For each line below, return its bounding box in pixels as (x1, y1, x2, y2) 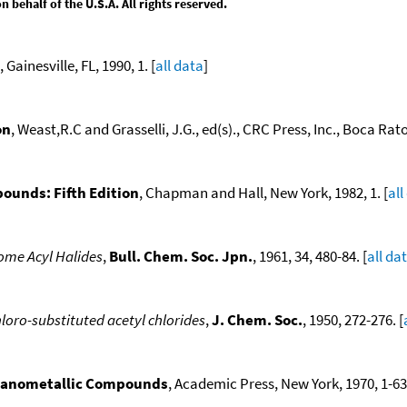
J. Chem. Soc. (212, 309, 303, 330)
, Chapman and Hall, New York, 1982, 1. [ (139, 182, 388, 203)
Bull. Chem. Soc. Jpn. (109, 245, 253, 266)
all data (155, 55, 203, 75)
